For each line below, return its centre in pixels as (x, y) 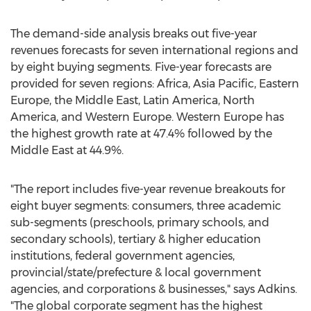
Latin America (180, 100)
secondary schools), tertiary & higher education (136, 239)
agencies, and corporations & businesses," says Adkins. (154, 289)
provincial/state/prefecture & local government (136, 272)
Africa (173, 84)
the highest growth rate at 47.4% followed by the (141, 134)
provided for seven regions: (84, 84)
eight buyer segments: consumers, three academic (146, 206)
